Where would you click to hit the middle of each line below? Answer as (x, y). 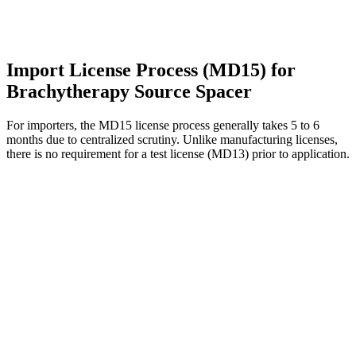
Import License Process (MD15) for (151, 70)
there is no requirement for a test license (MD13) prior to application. (178, 153)
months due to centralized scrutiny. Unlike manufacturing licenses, (172, 139)
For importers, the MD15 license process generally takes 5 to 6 (163, 125)
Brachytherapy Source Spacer (129, 91)
